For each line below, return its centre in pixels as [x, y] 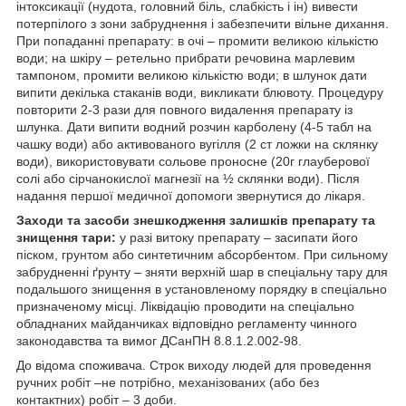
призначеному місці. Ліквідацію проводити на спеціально [185, 306]
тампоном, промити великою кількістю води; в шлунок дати [192, 75]
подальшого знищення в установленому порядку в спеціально [202, 289]
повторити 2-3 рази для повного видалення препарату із [184, 109]
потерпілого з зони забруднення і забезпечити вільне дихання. [203, 23]
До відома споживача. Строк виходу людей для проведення [194, 365]
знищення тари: [66, 237]
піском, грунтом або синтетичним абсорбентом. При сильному [202, 254]
